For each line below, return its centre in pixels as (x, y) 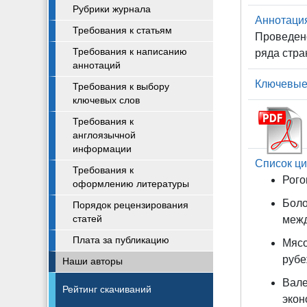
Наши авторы (93, 261)
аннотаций (97, 65)
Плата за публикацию (121, 240)
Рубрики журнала (112, 9)
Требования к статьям (122, 30)
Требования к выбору (121, 87)
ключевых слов (106, 100)
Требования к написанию (130, 52)
